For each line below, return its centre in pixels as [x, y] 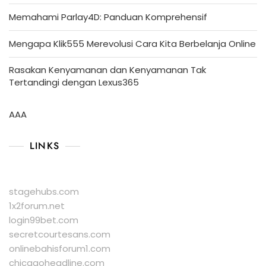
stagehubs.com [44, 192]
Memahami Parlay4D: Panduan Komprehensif [108, 17]
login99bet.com [44, 220]
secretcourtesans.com [60, 235]
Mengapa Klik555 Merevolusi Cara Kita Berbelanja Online [132, 44]
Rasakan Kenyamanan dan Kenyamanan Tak [107, 70]
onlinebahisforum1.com [60, 249]
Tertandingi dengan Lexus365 [74, 83]
